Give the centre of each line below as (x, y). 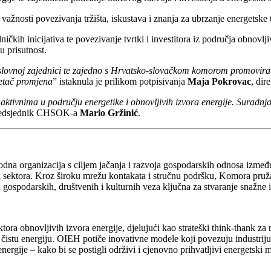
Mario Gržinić (109, 113)
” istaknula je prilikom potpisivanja (120, 82)
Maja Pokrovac (219, 82)
